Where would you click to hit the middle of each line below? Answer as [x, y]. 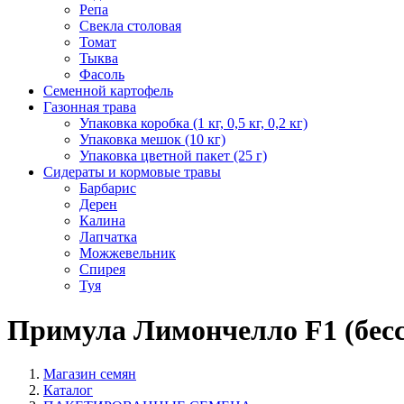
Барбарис [108, 188]
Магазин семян [90, 373]
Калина [102, 221]
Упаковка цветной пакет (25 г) [173, 156]
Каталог [68, 390]
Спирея [102, 270]
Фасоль [102, 75]
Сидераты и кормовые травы [132, 172]
